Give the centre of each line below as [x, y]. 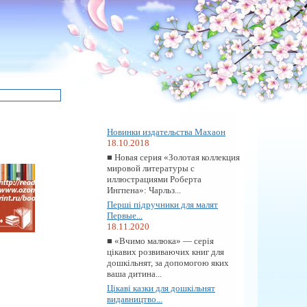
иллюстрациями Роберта [154, 179]
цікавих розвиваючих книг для [165, 252]
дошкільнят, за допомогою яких [168, 263]
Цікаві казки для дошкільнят [161, 288]
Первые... [125, 216]
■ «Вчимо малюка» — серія [160, 241]
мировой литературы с [151, 168]
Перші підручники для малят [162, 205]
